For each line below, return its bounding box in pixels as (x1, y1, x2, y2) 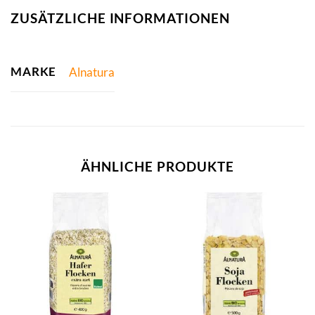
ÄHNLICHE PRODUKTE (81, 158, 234, 175)
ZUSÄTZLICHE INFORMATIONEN (11, 10, 230, 27)
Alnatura (68, 65, 115, 80)
